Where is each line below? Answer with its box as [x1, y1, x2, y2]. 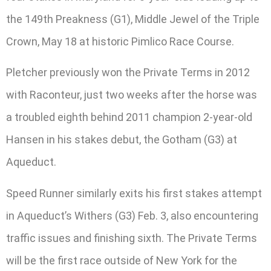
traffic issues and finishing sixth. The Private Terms [6, 231, 257, 244]
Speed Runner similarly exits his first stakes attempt [6, 186, 262, 200]
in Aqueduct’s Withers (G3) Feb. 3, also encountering [6, 209, 258, 222]
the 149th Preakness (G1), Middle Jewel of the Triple [6, 12, 260, 25]
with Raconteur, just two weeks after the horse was [6, 88, 257, 102]
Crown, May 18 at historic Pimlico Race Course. [6, 34, 234, 48]
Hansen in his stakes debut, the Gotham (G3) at [6, 133, 237, 146]
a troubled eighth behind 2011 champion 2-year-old [6, 111, 252, 124]
